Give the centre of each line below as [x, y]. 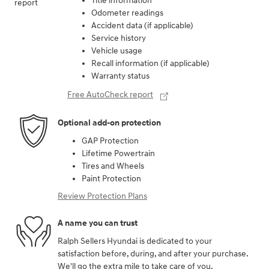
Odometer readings [127, 73]
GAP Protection [110, 201]
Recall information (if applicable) [150, 123]
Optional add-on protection [109, 183]
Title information [122, 60]
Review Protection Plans [102, 256]
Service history [119, 98]
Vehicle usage [117, 110]
